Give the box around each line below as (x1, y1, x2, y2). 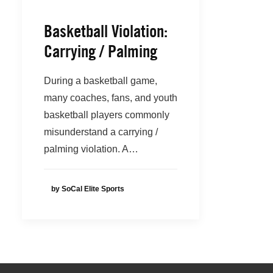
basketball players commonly (44, 110, 169, 120)
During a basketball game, (44, 76, 157, 86)
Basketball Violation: (44, 21, 168, 41)
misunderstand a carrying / (44, 127, 158, 137)
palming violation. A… (44, 144, 138, 154)
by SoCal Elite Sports (51, 185, 124, 194)
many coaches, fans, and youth (44, 93, 177, 103)
